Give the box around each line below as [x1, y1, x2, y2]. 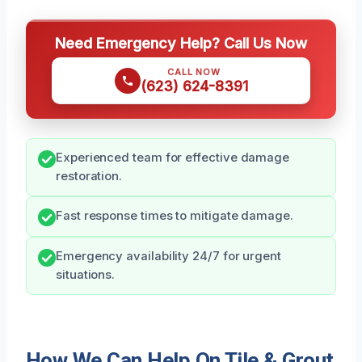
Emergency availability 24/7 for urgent [56, 249, 281, 264]
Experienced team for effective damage [56, 150, 290, 166]
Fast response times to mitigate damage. [56, 208, 293, 224]
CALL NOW [167, 66, 221, 78]
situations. [56, 267, 116, 283]
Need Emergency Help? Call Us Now [55, 34, 307, 53]
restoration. [56, 169, 123, 184]
